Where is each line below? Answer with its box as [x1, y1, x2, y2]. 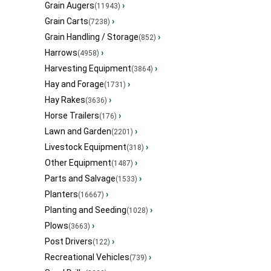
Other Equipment [45, 158, 111, 168]
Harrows [45, 48, 77, 58]
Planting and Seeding [45, 205, 126, 215]
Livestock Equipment [45, 142, 126, 152]
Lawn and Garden [45, 126, 111, 137]
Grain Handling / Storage [45, 32, 139, 42]
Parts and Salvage [45, 174, 116, 184]
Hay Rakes [45, 95, 85, 105]
